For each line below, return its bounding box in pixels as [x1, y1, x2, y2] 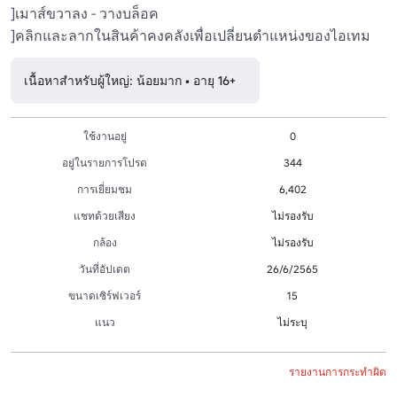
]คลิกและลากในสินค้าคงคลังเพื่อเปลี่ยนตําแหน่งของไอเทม [11, 26, 370, 44]
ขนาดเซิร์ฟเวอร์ [68, 288, 141, 302]
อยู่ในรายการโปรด [62, 155, 147, 169]
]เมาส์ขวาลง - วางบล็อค [11, 4, 159, 22]
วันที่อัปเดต [79, 261, 130, 276]
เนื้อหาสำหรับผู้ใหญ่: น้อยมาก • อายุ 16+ [24, 72, 236, 89]
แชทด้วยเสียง [74, 208, 136, 222]
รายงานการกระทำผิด [289, 364, 386, 378]
